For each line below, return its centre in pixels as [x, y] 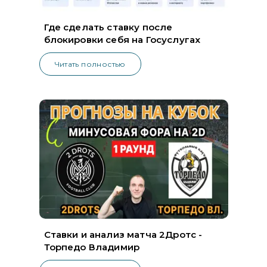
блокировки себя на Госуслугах [122, 39]
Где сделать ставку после [108, 27]
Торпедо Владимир [92, 247]
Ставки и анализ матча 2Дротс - [123, 234]
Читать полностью [90, 64]
